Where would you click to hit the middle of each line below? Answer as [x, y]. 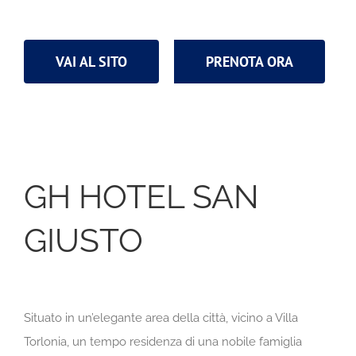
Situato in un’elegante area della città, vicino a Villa [161, 317]
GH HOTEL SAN [141, 196]
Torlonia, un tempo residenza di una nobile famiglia [163, 341]
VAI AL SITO [91, 61]
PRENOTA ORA [250, 61]
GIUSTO [83, 240]
